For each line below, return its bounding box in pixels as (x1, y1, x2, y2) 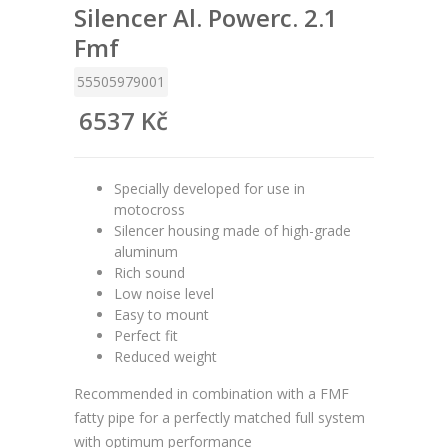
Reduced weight (114, 347, 217, 366)
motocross (114, 200, 185, 219)
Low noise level (114, 284, 214, 303)
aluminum (114, 242, 178, 261)
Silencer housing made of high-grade (114, 221, 351, 240)
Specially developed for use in (114, 179, 305, 198)
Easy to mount (114, 305, 209, 324)
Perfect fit (114, 326, 178, 345)
